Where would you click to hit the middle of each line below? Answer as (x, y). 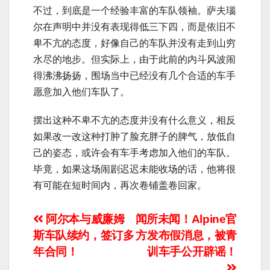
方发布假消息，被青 (186, 236)
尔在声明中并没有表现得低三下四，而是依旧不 (134, 27)
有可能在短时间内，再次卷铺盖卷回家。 (120, 186)
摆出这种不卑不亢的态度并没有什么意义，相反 (134, 121)
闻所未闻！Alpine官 (186, 219)
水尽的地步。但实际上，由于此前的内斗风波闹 (134, 60)
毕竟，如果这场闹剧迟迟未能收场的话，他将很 (134, 169)
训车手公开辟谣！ (192, 252)
